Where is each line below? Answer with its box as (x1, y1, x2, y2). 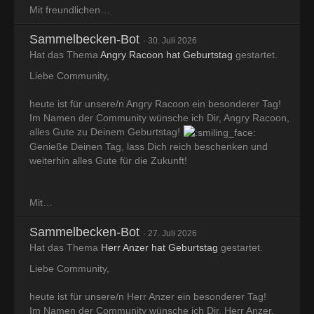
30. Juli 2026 (148, 36, 197, 46)
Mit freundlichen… (29, 4, 110, 16)
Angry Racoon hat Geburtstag (100, 49, 233, 61)
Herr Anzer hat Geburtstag (101, 242, 218, 254)
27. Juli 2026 (148, 228, 197, 239)
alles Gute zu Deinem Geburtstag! (29, 126, 183, 138)
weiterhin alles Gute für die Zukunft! (29, 155, 187, 167)
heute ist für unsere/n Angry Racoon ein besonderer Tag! (29, 98, 281, 110)
